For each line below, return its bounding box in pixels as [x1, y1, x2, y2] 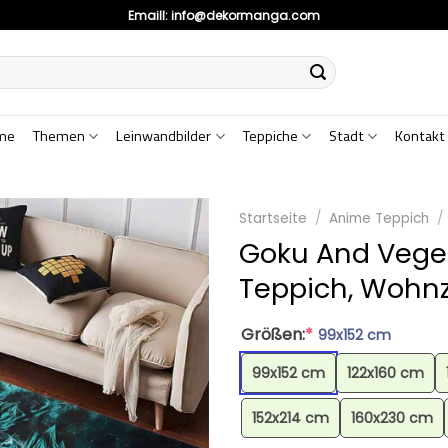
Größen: [241, 322, 305, 346]
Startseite [239, 209, 307, 228]
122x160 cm [347, 362, 424, 383]
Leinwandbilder [116, 125, 212, 147]
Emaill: [128, 6, 171, 24]
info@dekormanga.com [171, 6, 320, 24]
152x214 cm [252, 408, 329, 429]
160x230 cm [351, 408, 433, 429]
